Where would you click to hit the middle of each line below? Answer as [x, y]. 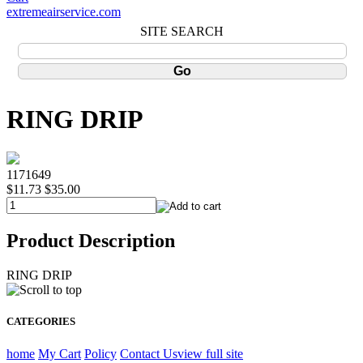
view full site [210, 353]
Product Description [91, 241]
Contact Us [149, 353]
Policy [100, 353]
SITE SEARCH [181, 31]
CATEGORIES [41, 322]
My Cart [60, 353]
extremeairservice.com [64, 12]
